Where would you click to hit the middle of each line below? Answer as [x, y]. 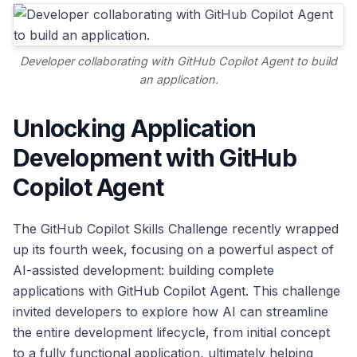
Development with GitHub [155, 158]
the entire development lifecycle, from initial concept [171, 333]
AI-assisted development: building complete [143, 271]
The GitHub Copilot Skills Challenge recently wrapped [176, 229]
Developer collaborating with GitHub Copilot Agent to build [178, 61]
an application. [178, 80]
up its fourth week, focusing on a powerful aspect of [173, 250]
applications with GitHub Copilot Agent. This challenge [177, 291]
